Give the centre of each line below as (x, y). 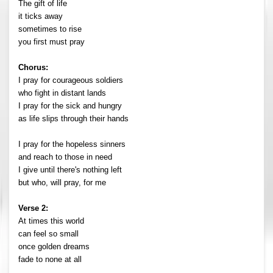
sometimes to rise (50, 29)
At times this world (51, 221)
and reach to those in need (65, 157)
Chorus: (33, 67)
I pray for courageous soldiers (71, 80)
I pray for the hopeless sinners (72, 144)
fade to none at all (50, 259)
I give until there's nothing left (70, 169)
